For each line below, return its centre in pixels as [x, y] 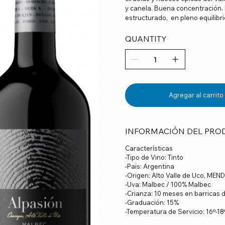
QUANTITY [146, 38]
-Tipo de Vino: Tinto [154, 157]
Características [149, 148]
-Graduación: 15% [152, 202]
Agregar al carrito [196, 95]
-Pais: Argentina [150, 166]
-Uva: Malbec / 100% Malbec [168, 184]
